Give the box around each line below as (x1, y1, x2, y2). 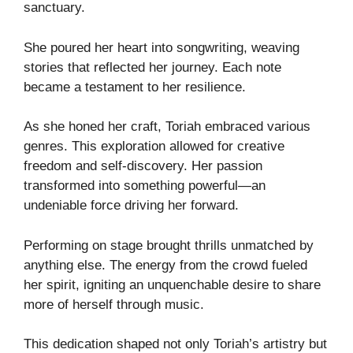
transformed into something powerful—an (24, 178, 266, 194)
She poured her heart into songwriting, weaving (24, 39, 299, 55)
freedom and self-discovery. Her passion (24, 158, 262, 174)
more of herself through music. (24, 296, 204, 312)
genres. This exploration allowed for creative (24, 139, 284, 154)
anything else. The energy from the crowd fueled (24, 257, 307, 273)
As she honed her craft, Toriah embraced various (24, 119, 310, 135)
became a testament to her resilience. (24, 79, 246, 95)
